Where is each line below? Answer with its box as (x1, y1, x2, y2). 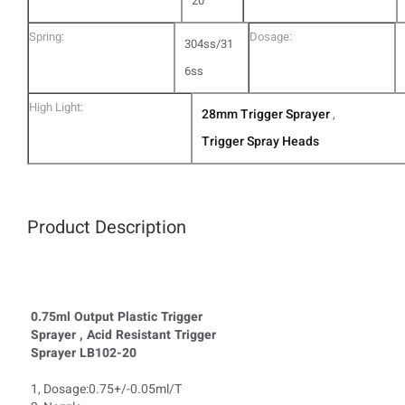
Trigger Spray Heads (201, 132, 319, 151)
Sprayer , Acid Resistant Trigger (31, 325, 216, 344)
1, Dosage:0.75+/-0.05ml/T (31, 380, 182, 399)
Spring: (29, 28, 64, 45)
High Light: (29, 99, 83, 116)
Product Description (27, 214, 186, 240)
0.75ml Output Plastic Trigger (31, 307, 202, 326)
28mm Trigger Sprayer (201, 105, 330, 124)
